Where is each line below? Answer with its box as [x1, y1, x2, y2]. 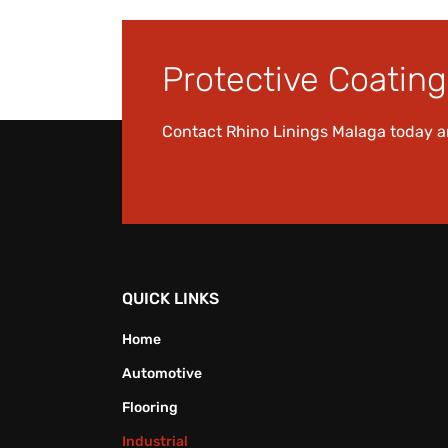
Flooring [122, 398, 178, 416]
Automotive [122, 364, 202, 382]
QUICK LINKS [122, 288, 219, 308]
